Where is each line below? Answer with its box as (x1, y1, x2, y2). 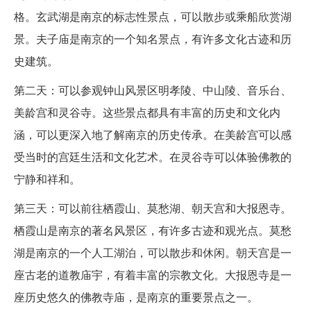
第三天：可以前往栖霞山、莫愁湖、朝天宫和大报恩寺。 (14, 200, 292, 217)
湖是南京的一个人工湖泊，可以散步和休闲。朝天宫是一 (14, 244, 292, 261)
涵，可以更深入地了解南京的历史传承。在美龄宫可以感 (14, 126, 292, 143)
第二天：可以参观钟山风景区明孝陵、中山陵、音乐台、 (14, 82, 292, 99)
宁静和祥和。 (14, 171, 81, 187)
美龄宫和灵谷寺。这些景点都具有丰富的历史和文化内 (14, 104, 280, 121)
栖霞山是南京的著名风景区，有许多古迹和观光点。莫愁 (14, 222, 292, 239)
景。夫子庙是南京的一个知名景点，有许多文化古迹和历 (14, 31, 292, 47)
